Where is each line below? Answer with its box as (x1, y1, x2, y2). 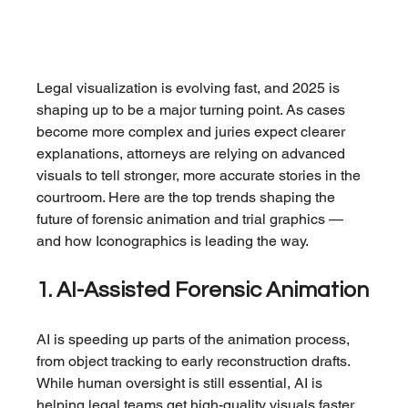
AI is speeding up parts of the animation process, (36, 331, 354, 349)
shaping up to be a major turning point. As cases (36, 101, 350, 119)
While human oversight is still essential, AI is (36, 374, 327, 393)
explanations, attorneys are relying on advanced (36, 145, 350, 163)
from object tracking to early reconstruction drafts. (36, 352, 354, 371)
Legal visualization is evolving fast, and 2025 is (36, 79, 344, 97)
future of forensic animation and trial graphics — (36, 210, 348, 229)
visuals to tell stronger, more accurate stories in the (36, 167, 365, 185)
